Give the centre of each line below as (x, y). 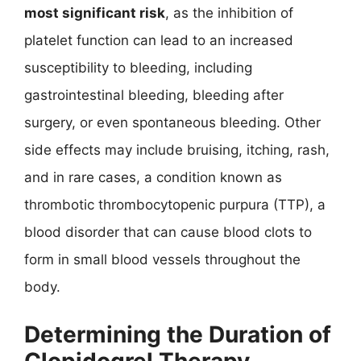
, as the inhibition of (229, 13)
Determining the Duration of (178, 334)
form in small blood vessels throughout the (162, 259)
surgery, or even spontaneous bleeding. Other (172, 122)
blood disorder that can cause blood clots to (168, 232)
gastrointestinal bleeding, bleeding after (154, 95)
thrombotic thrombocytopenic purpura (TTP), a (175, 205)
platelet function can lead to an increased (159, 40)
